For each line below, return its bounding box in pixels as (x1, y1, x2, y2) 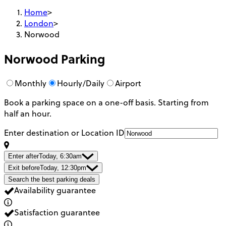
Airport (115, 77, 141, 89)
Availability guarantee (14, 184, 96, 196)
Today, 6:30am (39, 152, 82, 160)
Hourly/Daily (57, 77, 104, 89)
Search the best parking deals (8, 175, 95, 183)
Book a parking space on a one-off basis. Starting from (4, 96, 209, 108)
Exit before (8, 163, 40, 172)
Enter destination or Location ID (4, 127, 125, 138)
